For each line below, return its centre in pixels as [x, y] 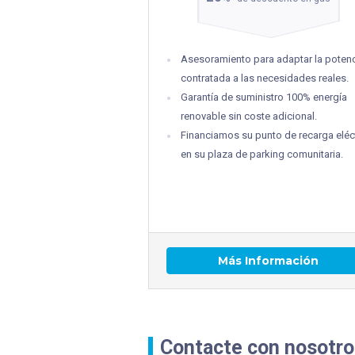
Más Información [268, 260]
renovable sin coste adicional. [249, 116]
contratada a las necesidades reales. [265, 78]
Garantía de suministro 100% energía [264, 97]
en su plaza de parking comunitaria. [262, 154]
